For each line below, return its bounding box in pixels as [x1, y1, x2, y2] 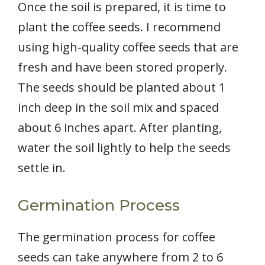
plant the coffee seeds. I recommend [18, 19, 221, 35]
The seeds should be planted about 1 [18, 79, 225, 96]
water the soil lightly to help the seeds [18, 140, 231, 156]
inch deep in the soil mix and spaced [18, 99, 219, 116]
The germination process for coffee [18, 229, 215, 245]
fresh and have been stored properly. [18, 59, 227, 76]
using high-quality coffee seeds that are [18, 39, 238, 56]
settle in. [18, 160, 66, 176]
